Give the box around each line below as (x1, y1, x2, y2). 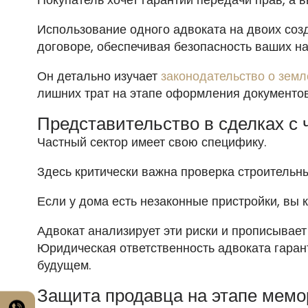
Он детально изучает (36, 67, 161, 85)
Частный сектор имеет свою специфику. (36, 133, 266, 151)
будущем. (36, 256, 91, 274)
